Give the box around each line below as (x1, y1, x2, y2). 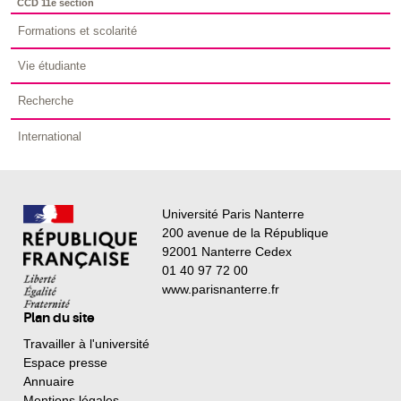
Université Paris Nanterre (161, 206, 304, 221)
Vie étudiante (17, 59, 86, 73)
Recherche (17, 94, 73, 108)
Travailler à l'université (23, 337, 149, 352)
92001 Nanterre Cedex (161, 243, 292, 259)
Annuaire (23, 374, 74, 389)
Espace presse (23, 355, 107, 371)
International (17, 129, 81, 143)
